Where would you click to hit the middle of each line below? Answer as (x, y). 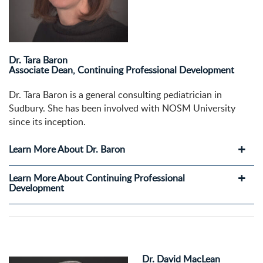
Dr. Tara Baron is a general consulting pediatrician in (115, 95)
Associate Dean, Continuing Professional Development (122, 70)
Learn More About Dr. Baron (67, 149)
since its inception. (47, 122)
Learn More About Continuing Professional (97, 178)
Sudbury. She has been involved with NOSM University (122, 108)
